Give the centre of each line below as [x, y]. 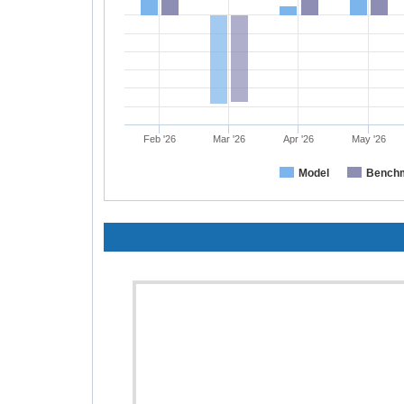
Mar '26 [229, 139]
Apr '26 [299, 139]
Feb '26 [159, 139]
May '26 [368, 139]
